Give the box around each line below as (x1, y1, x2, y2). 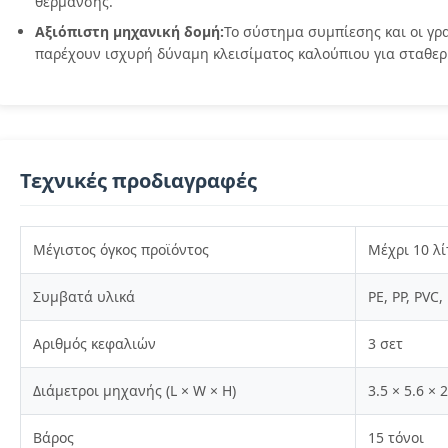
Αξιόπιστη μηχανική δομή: (35, 22, 224, 41)
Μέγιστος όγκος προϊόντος (33, 240, 209, 259)
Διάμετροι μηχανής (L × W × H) (33, 381, 236, 400)
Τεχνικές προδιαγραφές (20, 167, 257, 194)
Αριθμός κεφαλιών (33, 334, 156, 353)
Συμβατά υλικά (33, 287, 135, 306)
